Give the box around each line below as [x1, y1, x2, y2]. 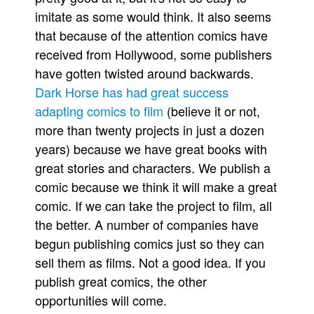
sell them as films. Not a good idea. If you [35, 253, 266, 271]
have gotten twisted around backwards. [35, 64, 254, 82]
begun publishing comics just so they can [35, 234, 264, 252]
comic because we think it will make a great [35, 177, 277, 196]
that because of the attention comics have [35, 26, 268, 44]
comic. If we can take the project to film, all [35, 196, 272, 214]
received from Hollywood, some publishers [35, 45, 272, 63]
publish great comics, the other [35, 272, 207, 290]
